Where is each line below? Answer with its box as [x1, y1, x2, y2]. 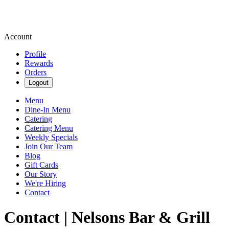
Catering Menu [25, 124, 73, 132]
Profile [25, 50, 46, 58]
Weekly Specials [25, 133, 78, 142]
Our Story [25, 170, 57, 178]
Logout [29, 79, 49, 86]
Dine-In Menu [25, 105, 71, 114]
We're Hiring [25, 179, 66, 188]
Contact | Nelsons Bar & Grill [4, 208, 210, 227]
